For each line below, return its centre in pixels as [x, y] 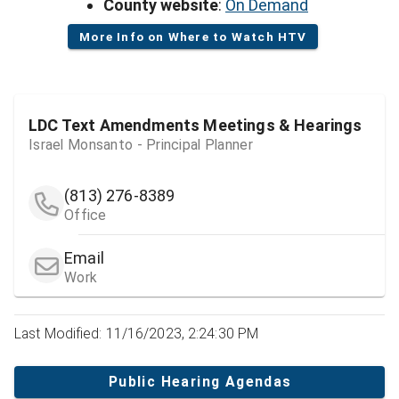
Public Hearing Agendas [200, 382]
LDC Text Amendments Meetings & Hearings [195, 126]
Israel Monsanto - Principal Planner [141, 145]
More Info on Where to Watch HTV [193, 36]
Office [85, 215]
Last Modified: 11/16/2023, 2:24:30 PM [137, 333]
